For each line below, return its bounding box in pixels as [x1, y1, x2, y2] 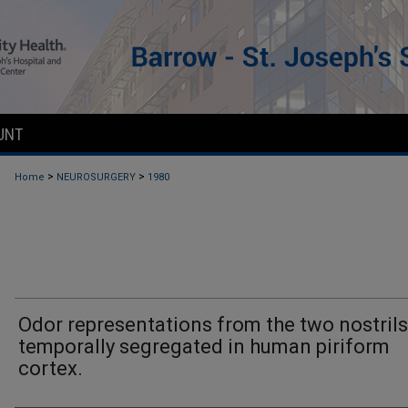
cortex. [18, 357, 83, 380]
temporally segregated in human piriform [18, 335, 390, 358]
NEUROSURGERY [56, 171, 136, 183]
